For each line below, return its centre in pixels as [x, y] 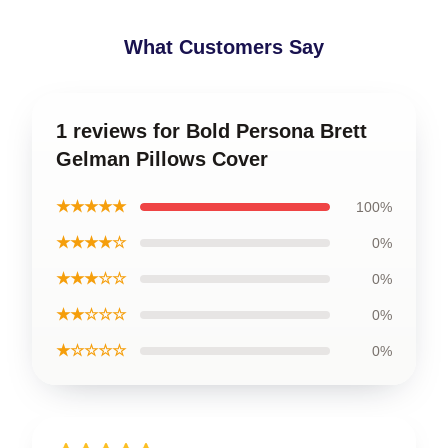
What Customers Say [224, 47]
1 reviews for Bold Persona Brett [211, 131]
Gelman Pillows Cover [162, 159]
